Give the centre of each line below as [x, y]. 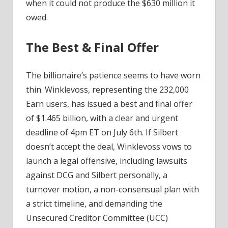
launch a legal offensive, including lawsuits [107, 161]
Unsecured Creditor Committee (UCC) [97, 218]
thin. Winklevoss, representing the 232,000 [107, 89]
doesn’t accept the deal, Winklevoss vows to [109, 146]
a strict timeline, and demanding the [94, 203]
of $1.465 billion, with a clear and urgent [102, 118]
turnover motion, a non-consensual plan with [112, 189]
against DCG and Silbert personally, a [97, 175]
